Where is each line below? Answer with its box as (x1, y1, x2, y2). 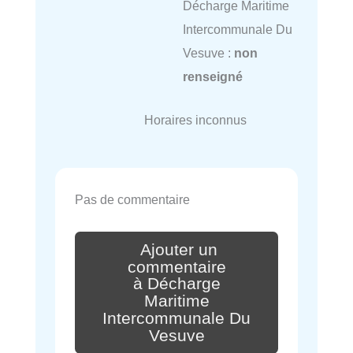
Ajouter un (140, 240, 217, 259)
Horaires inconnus (143, 112, 247, 127)
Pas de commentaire (75, 191, 190, 206)
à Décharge (132, 274, 221, 294)
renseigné (182, 69, 243, 84)
